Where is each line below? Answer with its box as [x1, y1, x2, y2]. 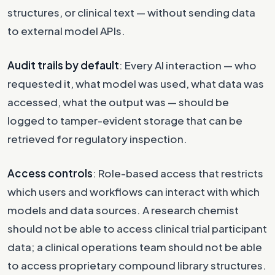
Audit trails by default [7, 58, 119, 72]
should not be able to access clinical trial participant [7, 221, 267, 235]
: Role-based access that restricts [93, 166, 263, 180]
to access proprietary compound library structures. [7, 258, 266, 272]
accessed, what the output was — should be [7, 95, 229, 109]
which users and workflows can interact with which [7, 184, 260, 198]
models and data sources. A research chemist [7, 203, 239, 217]
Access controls [7, 166, 93, 180]
